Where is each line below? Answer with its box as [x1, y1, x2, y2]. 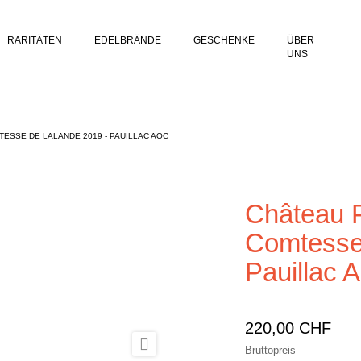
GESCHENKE [193, 35, 255, 46]
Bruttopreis [245, 344, 296, 356]
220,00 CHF [245, 319, 331, 337]
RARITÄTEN [7, 35, 62, 46]
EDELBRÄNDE [94, 35, 161, 46]
